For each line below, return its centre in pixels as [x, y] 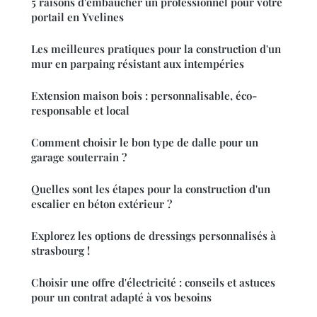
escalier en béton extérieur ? [102, 204]
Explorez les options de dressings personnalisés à [154, 236]
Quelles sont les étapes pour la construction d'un [151, 189]
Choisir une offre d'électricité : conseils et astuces [153, 283]
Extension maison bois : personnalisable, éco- [144, 96]
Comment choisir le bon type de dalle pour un [145, 143]
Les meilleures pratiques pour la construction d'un [156, 49]
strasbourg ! [60, 251]
